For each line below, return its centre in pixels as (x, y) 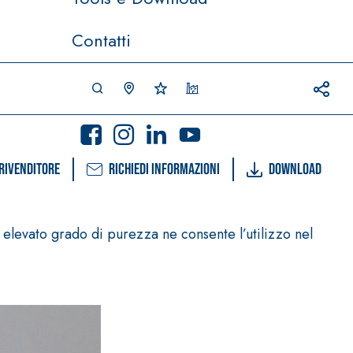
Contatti (101, 40)
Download (295, 169)
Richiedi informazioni (164, 169)
